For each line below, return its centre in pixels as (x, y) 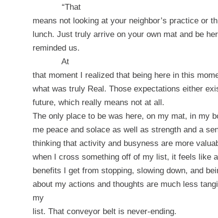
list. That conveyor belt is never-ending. (105, 211)
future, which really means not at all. (99, 102)
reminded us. (56, 48)
